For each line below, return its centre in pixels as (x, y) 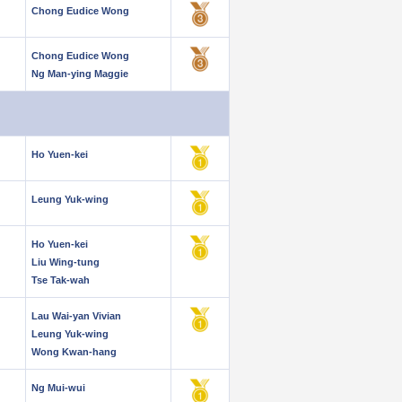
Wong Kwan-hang (75, 352)
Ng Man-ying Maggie (80, 74)
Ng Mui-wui (58, 388)
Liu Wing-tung (66, 262)
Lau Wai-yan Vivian (76, 316)
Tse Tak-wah (61, 280)
